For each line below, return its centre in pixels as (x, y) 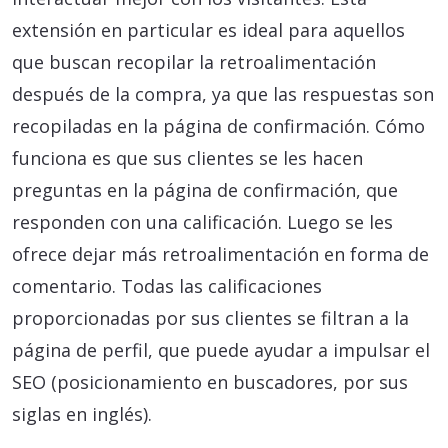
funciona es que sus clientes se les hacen (187, 157)
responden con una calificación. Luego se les (202, 221)
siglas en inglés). (82, 413)
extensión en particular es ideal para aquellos (208, 29)
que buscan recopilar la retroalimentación (194, 61)
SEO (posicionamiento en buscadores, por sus (210, 381)
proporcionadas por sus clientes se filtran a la (210, 317)
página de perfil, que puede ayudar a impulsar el (221, 349)
